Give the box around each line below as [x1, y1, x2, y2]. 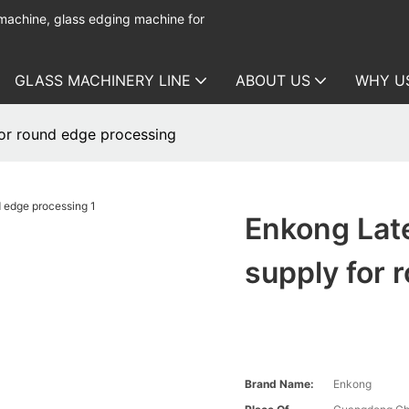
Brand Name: [245, 377, 315, 392]
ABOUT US [236, 71, 310, 89]
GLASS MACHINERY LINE [15, 71, 191, 89]
